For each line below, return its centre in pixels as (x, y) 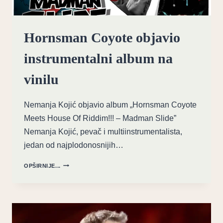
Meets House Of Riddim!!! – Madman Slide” (100, 118)
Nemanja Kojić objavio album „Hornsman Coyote (110, 105)
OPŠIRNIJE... (42, 166)
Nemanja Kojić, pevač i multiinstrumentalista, (103, 131)
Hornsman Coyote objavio (102, 37)
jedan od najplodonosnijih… (74, 145)
